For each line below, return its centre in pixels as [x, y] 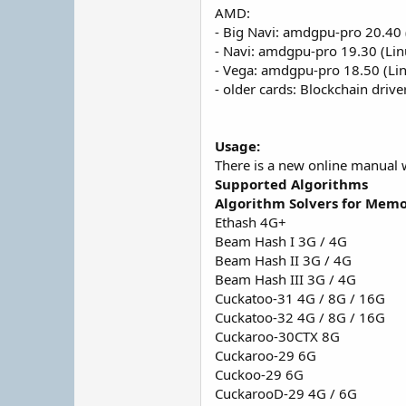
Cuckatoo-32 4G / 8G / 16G [300, 317]
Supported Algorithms [291, 184]
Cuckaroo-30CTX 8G [277, 336]
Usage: [237, 146]
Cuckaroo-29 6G [266, 355]
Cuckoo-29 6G [259, 374]
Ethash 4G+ [251, 222]
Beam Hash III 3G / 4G [285, 279]
